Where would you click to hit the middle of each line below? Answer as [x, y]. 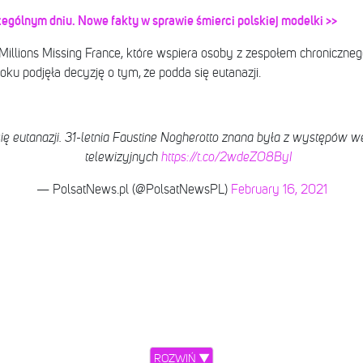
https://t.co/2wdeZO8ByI [226, 158]
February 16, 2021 [279, 190]
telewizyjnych [123, 158]
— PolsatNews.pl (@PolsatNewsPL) [133, 190]
